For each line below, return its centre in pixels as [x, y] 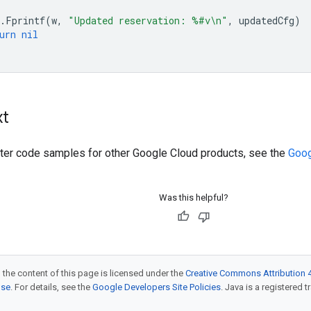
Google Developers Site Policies [157, 287]
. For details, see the [51, 287]
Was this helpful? [193, 197]
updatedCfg [267, 20]
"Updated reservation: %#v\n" [148, 20]
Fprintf [25, 20]
